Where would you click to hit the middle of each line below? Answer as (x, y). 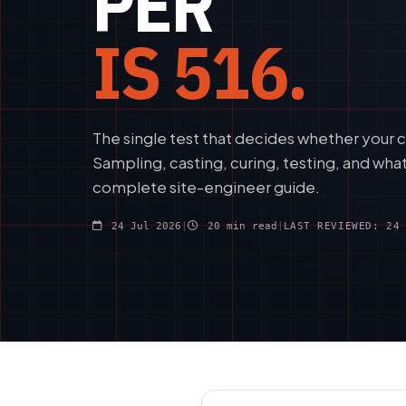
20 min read (239, 227)
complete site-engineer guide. (206, 186)
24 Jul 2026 (143, 227)
